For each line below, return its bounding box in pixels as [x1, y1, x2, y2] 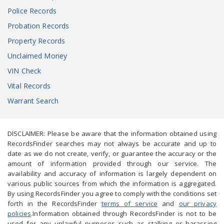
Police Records [7, 6, 56, 15]
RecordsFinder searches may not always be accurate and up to [7, 139, 216, 148]
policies [7, 209, 31, 218]
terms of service [101, 199, 158, 208]
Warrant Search [7, 96, 58, 105]
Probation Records [7, 21, 69, 30]
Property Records [7, 36, 65, 45]
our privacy [178, 199, 217, 208]
